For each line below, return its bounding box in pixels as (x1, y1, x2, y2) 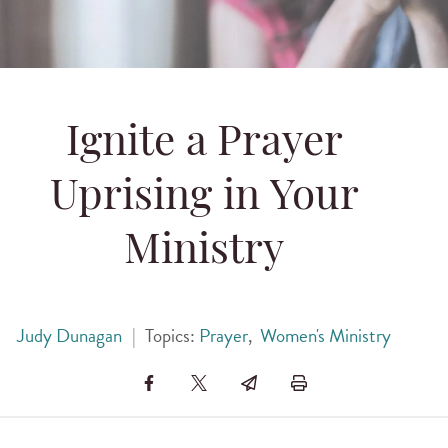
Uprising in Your (49, 176, 359, 220)
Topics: (145, 321, 200, 351)
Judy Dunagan (16, 321, 122, 351)
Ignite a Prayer (65, 122, 343, 166)
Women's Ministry (260, 321, 392, 351)
